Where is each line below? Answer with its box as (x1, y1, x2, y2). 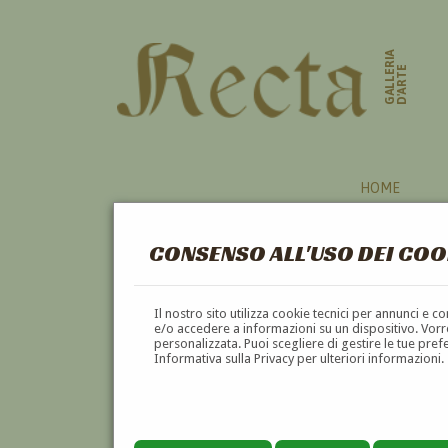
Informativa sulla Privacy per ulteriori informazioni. (154, 350, 445, 366)
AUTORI (117, 281, 198, 311)
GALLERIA (383, 48, 398, 106)
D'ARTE (395, 64, 410, 106)
